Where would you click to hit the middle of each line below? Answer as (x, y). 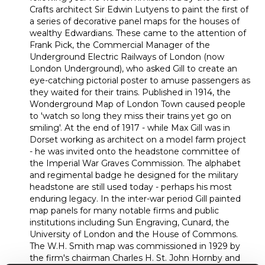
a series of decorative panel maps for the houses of (135, 21)
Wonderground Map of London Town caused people (138, 104)
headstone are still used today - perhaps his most (131, 187)
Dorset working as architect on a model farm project (138, 139)
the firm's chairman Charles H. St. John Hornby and (135, 258)
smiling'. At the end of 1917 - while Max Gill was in (130, 127)
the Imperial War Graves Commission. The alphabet (135, 163)
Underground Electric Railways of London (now (127, 56)
